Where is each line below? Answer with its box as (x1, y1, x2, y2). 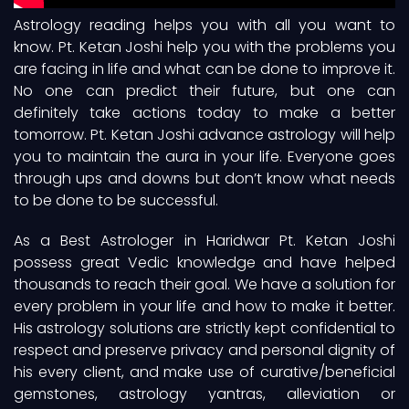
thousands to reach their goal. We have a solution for (14, 273, 395, 295)
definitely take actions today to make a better (14, 102, 395, 124)
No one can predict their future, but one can (14, 80, 395, 102)
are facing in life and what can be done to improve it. (14, 58, 395, 80)
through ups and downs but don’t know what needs (14, 168, 395, 190)
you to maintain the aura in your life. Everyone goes (14, 146, 395, 168)
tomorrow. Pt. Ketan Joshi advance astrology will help (14, 124, 395, 146)
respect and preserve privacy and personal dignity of (14, 339, 395, 361)
